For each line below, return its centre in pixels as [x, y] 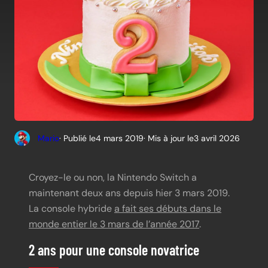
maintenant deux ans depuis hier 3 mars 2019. [130, 193]
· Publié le [77, 138]
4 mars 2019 [119, 138]
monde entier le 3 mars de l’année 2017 [114, 224]
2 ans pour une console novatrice [114, 250]
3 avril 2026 [217, 138]
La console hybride [71, 209]
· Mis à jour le [168, 138]
